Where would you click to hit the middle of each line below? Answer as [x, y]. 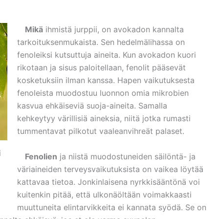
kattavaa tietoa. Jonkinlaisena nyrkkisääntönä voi [109, 182]
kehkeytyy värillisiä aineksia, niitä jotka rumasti [104, 119]
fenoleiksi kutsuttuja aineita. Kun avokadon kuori [107, 55]
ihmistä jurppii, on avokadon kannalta [113, 30]
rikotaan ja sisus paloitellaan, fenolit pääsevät [101, 68]
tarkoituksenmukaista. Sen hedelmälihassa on [101, 42]
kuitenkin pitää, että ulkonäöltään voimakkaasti [104, 194]
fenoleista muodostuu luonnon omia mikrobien [103, 93]
